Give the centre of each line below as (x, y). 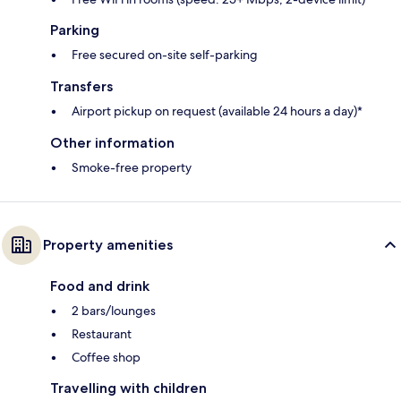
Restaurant (102, 334)
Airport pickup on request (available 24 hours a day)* (217, 111)
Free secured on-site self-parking (165, 55)
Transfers (81, 87)
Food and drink (100, 286)
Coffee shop (106, 358)
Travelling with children (128, 388)
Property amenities (108, 245)
